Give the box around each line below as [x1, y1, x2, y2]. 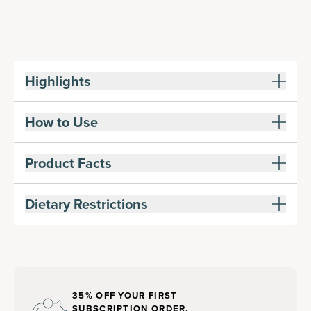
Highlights [25, 71, 91, 92]
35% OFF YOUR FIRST [72, 289, 178, 302]
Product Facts [25, 153, 112, 174]
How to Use [25, 112, 98, 133]
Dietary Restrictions [25, 194, 148, 215]
